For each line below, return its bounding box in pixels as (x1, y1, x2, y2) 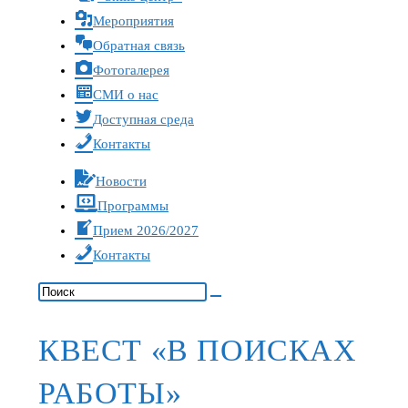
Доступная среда (93, 112, 194, 127)
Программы (97, 199, 168, 213)
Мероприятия (93, 14, 174, 28)
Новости (95, 174, 147, 189)
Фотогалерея (93, 63, 169, 77)
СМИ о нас (93, 87, 158, 102)
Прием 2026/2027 (93, 223, 199, 238)
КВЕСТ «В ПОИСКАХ (38, 333, 357, 368)
